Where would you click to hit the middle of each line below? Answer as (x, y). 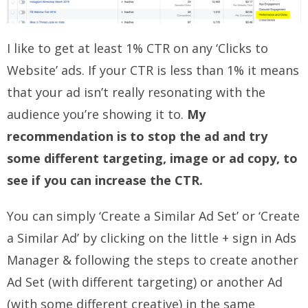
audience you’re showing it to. (97, 114)
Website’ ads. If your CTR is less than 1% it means (153, 70)
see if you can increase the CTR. (105, 180)
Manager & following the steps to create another (153, 260)
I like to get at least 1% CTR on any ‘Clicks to (137, 48)
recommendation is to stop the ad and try (137, 136)
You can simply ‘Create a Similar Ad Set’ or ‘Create (153, 216)
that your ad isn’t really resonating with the (136, 92)
